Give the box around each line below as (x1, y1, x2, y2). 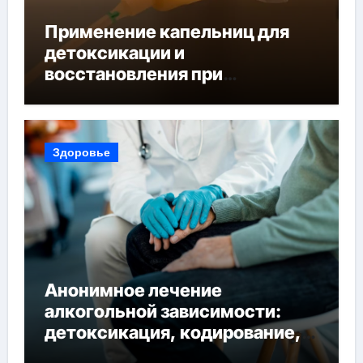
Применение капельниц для (44, 20, 289, 42)
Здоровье (52, 145, 110, 160)
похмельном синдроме (44, 83, 247, 105)
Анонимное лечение (44, 280, 222, 301)
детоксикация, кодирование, (44, 322, 301, 344)
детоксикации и (44, 41, 185, 63)
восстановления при (44, 62, 223, 84)
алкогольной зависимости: (44, 301, 281, 322)
